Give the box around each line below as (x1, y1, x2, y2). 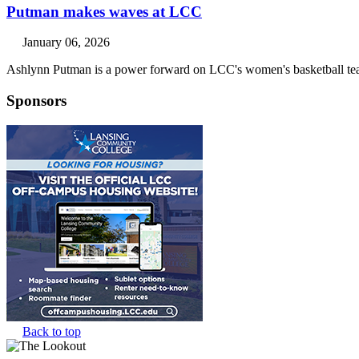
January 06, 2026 (22, 35, 110, 50)
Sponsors (6, 91, 67, 109)
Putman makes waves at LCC (6, 2, 202, 20)
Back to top (22, 324, 81, 338)
